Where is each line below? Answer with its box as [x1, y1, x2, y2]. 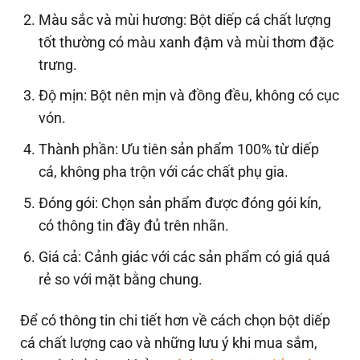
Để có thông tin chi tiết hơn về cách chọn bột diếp [20, 312, 330, 329]
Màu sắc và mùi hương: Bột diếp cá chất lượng [39, 10, 332, 28]
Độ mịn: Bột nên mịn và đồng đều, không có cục [39, 87, 340, 104]
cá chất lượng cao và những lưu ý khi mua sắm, [20, 334, 317, 352]
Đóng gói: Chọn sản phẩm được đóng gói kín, [39, 194, 322, 211]
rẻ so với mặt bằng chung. [39, 270, 203, 288]
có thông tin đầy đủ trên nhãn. [39, 217, 230, 234]
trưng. [39, 55, 78, 73]
